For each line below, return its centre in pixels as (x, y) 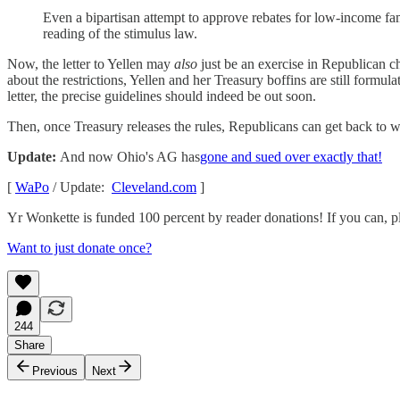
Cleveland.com (154, 187)
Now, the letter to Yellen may (91, 63)
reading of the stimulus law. (120, 33)
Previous (55, 371)
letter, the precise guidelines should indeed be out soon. (162, 96)
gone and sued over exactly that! (291, 156)
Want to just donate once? (79, 247)
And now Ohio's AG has (130, 156)
